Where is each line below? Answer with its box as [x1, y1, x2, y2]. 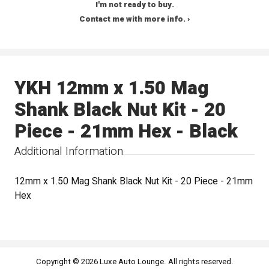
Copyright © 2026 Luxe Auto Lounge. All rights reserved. [35, 255, 234, 268]
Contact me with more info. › [79, 13, 190, 26]
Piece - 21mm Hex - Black [14, 117, 238, 145]
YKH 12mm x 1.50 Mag [14, 74, 209, 102]
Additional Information [14, 142, 124, 160]
